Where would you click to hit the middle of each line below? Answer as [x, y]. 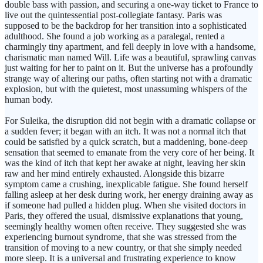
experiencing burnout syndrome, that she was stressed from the [121, 237]
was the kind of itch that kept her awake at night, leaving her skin [125, 163]
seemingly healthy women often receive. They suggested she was [125, 227]
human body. [29, 100]
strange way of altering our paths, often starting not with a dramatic [128, 79]
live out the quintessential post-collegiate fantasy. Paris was [113, 15]
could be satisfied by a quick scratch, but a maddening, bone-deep [126, 142]
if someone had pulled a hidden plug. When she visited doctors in [125, 205]
